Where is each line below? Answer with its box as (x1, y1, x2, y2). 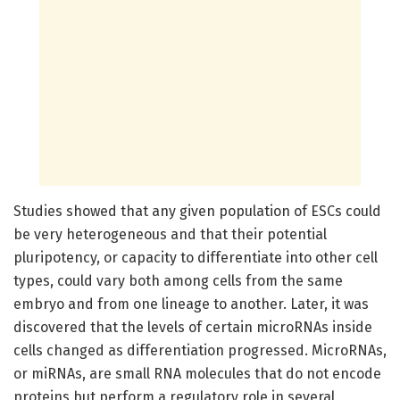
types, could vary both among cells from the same (13, 271, 343, 289)
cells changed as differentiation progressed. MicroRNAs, (13, 341, 387, 359)
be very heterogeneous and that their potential (13, 225, 327, 243)
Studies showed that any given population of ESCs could (13, 202, 381, 220)
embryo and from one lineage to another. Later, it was (13, 295, 369, 312)
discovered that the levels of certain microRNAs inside (13, 318, 372, 336)
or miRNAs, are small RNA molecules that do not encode (13, 364, 381, 382)
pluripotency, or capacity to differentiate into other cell (13, 248, 378, 266)
